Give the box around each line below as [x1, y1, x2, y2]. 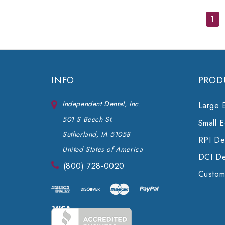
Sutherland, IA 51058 [62, 129, 131, 140]
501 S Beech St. [62, 114, 114, 125]
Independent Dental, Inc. [62, 99, 141, 109]
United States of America [62, 144, 143, 155]
